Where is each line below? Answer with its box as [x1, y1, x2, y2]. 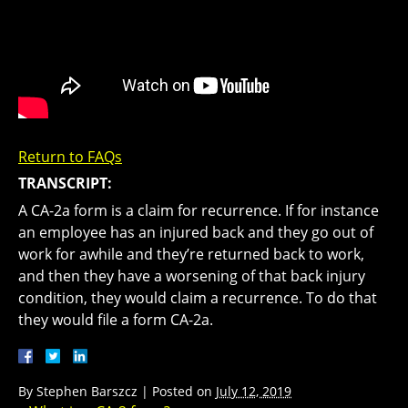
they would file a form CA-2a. [18, 309, 213, 330]
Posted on [152, 382, 216, 400]
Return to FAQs [18, 146, 122, 167]
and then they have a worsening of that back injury [18, 265, 365, 286]
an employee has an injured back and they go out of [18, 221, 373, 242]
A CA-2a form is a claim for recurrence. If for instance [18, 199, 379, 220]
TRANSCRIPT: [18, 172, 112, 193]
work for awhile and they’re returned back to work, [18, 243, 364, 264]
